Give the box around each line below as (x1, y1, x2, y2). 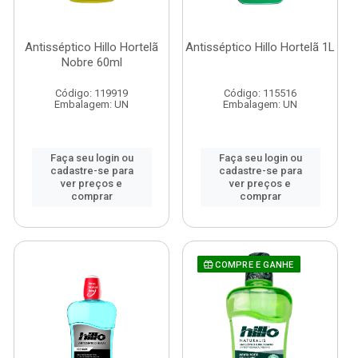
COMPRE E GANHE (213, 260, 294, 270)
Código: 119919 (55, 87, 128, 99)
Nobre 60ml (61, 55, 122, 70)
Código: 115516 (224, 87, 296, 99)
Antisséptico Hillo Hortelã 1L (185, 40, 335, 54)
